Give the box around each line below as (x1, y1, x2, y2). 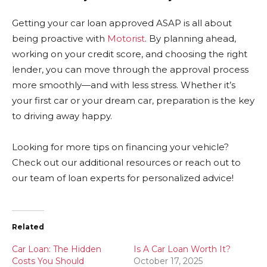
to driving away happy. (12, 110, 112, 122)
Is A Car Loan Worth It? (133, 244, 231, 254)
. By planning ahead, (145, 33, 236, 44)
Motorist (107, 33, 145, 44)
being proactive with (12, 33, 107, 44)
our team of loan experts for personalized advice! (12, 172, 234, 184)
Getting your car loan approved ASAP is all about (12, 17, 232, 29)
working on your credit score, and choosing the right (12, 48, 247, 60)
